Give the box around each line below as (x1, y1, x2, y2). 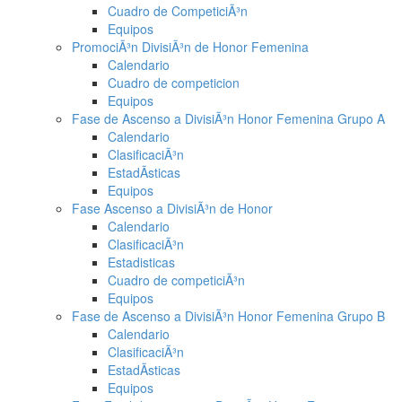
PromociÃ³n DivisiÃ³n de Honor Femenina (72, 38, 309, 56)
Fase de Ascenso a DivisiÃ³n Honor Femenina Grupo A (72, 109, 385, 127)
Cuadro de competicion (108, 74, 240, 92)
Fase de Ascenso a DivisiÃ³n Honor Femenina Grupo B (72, 307, 385, 325)
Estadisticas (108, 253, 175, 271)
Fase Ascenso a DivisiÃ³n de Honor (72, 199, 273, 217)
